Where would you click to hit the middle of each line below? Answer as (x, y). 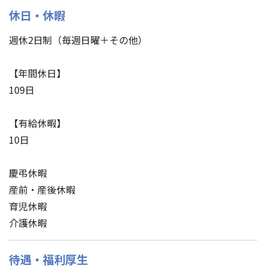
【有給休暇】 (37, 123)
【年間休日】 (37, 73)
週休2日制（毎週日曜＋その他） (78, 39)
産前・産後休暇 (42, 189)
